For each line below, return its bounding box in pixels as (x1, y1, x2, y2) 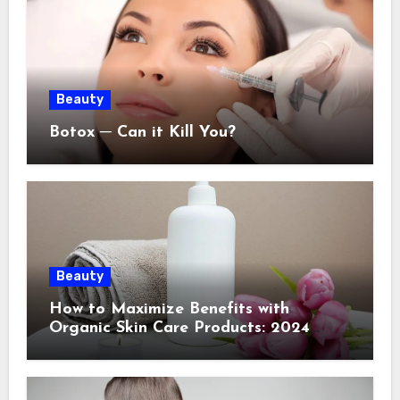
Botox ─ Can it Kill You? (48, 123, 236, 141)
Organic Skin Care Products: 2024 (48, 319, 310, 337)
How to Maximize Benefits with (48, 300, 289, 318)
